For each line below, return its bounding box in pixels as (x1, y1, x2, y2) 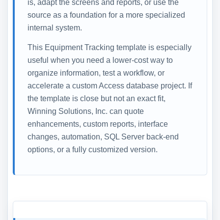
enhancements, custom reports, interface (27, 119, 168, 128)
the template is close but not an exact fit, (27, 94, 165, 103)
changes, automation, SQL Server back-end (27, 132, 179, 141)
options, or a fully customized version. (27, 145, 158, 154)
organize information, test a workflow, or (27, 68, 165, 77)
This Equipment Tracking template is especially (27, 43, 192, 52)
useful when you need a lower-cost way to (27, 55, 173, 64)
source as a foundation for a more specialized (27, 10, 185, 19)
